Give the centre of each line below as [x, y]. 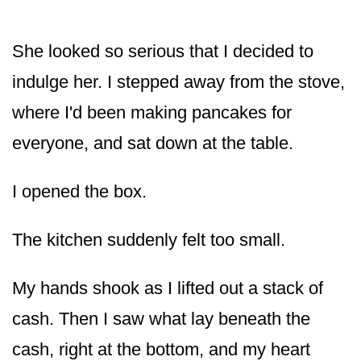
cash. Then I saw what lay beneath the [161, 318]
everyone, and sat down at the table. [153, 143]
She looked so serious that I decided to [163, 51]
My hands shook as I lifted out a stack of [168, 288]
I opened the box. [79, 191]
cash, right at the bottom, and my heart [161, 349]
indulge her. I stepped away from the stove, [178, 81]
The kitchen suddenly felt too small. [149, 239]
